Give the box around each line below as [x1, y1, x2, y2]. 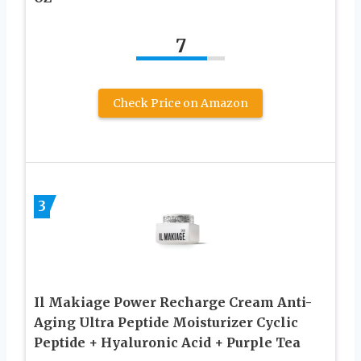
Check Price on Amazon [113, 95, 248, 110]
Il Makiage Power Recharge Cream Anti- [34, 293, 312, 310]
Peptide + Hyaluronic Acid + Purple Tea [34, 334, 301, 351]
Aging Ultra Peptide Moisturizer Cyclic [34, 313, 298, 330]
